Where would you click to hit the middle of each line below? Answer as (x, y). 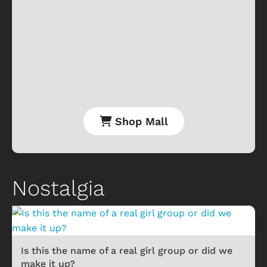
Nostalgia (58, 189)
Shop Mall (139, 122)
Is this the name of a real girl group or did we (127, 251)
